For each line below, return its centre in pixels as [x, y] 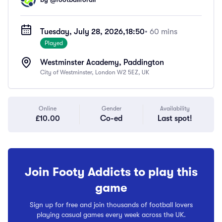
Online [48, 109]
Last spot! [175, 118]
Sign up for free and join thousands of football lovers [111, 205]
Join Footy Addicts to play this [111, 172]
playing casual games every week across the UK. [111, 215]
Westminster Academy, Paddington [102, 62]
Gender [111, 109]
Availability [175, 109]
